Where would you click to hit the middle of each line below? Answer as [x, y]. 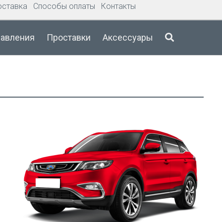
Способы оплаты [64, 6]
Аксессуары [128, 37]
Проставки [69, 37]
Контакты [118, 6]
